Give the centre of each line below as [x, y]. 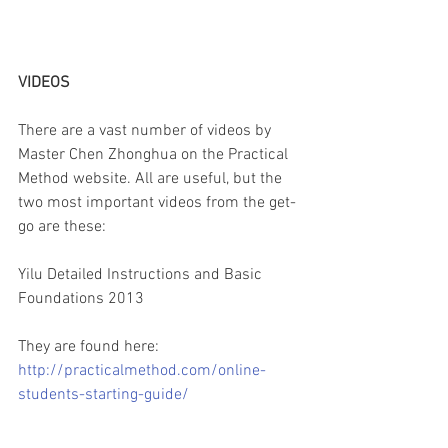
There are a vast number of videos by [146, 131]
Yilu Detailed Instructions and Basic [142, 275]
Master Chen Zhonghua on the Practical [155, 155]
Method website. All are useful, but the [152, 179]
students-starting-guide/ [103, 395]
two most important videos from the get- [157, 203]
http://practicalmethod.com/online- [142, 371]
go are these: [62, 227]
